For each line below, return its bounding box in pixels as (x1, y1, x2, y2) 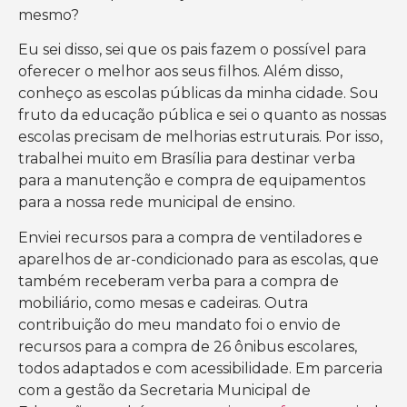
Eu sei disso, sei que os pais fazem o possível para (18, 41, 366, 59)
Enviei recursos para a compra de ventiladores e (18, 228, 362, 246)
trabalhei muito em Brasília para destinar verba (18, 150, 355, 168)
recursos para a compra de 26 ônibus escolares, (18, 337, 357, 355)
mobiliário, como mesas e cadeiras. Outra (18, 293, 308, 312)
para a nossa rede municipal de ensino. (18, 194, 299, 212)
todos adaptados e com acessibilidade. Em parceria (18, 359, 382, 377)
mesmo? (18, 5, 83, 24)
